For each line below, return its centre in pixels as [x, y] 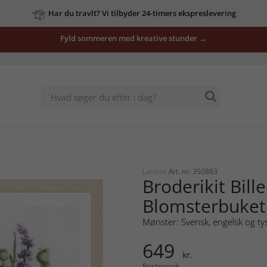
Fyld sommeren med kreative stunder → [133, 38]
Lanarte [156, 171]
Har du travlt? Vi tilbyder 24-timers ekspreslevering [142, 13]
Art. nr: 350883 [193, 171]
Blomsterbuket [204, 206]
